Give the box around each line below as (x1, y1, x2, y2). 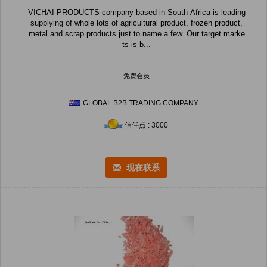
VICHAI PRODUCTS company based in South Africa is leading (27, 8, 246, 17)
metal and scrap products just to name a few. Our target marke (28, 29, 245, 39)
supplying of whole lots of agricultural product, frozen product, (30, 18, 243, 28)
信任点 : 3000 (124, 121, 168, 130)
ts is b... (122, 40, 151, 49)
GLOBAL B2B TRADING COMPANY (83, 99, 198, 108)
